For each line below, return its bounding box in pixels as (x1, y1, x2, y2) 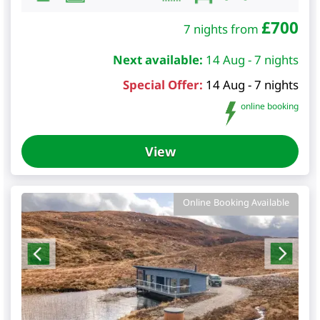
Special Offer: (123, 76, 203, 94)
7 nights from (184, 21, 261, 38)
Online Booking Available (182, 196, 290, 209)
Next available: (113, 51, 203, 69)
